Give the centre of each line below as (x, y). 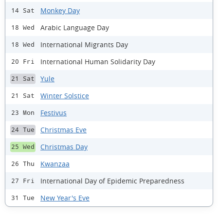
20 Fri (23, 62)
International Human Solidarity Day (98, 61)
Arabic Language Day (75, 27)
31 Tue (23, 198)
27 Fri (23, 181)
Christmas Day (64, 146)
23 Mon (23, 113)
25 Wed (23, 147)
